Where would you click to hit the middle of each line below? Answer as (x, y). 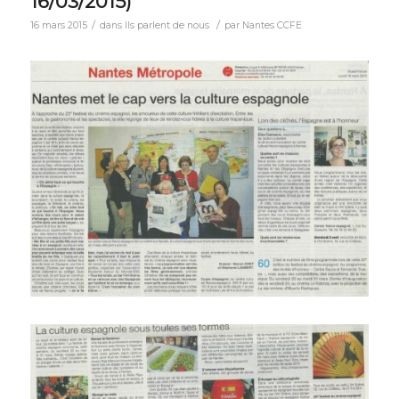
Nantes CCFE (272, 26)
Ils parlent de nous (167, 26)
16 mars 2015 (58, 26)
